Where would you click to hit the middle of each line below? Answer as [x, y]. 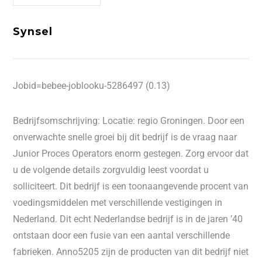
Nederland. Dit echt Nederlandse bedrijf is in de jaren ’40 [128, 219]
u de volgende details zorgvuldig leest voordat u [111, 170]
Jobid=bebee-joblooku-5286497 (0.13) [92, 86]
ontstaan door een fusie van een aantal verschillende [122, 235]
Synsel [33, 31]
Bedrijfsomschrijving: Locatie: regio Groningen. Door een [129, 121]
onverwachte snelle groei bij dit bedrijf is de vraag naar [125, 137]
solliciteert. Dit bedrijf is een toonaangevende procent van [131, 186]
